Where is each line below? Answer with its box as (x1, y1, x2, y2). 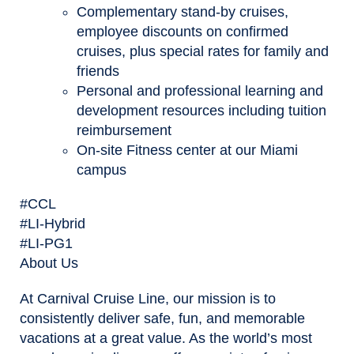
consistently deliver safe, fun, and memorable (20, 310, 305, 326)
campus (77, 161, 130, 178)
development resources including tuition (77, 102, 326, 119)
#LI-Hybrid (20, 215, 85, 232)
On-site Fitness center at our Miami (77, 141, 298, 158)
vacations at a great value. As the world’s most (20, 330, 312, 346)
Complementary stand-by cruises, (77, 3, 288, 20)
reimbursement (77, 122, 179, 138)
